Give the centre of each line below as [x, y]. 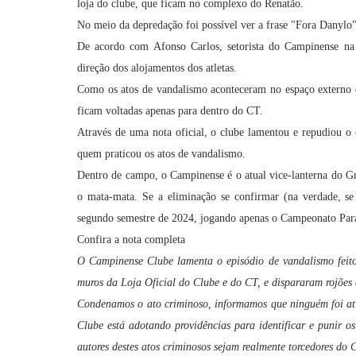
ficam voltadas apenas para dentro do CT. [170, 111]
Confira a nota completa [131, 240]
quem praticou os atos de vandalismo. [161, 154]
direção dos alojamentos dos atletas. [157, 68]
